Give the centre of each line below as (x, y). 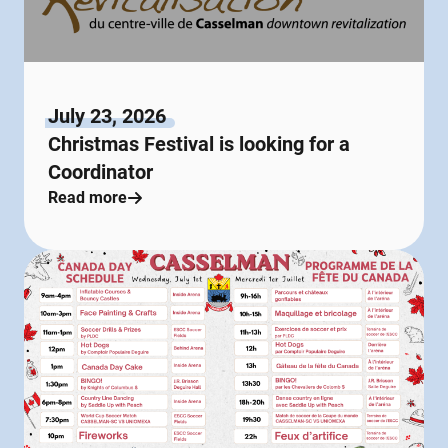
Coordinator (100, 171)
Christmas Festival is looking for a (199, 143)
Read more (87, 197)
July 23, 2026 (107, 115)
